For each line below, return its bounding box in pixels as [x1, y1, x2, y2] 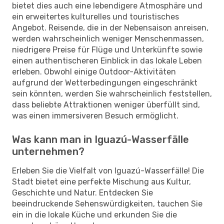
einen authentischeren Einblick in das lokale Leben [12, 55, 202, 65]
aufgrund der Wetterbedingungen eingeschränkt [12, 77, 197, 87]
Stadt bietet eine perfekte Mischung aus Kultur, [12, 176, 191, 186]
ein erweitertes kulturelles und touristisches [12, 11, 179, 21]
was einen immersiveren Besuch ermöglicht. [12, 110, 178, 120]
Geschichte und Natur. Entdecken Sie [12, 187, 153, 197]
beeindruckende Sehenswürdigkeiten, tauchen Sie [12, 198, 202, 208]
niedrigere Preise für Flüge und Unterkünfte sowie [12, 44, 202, 54]
